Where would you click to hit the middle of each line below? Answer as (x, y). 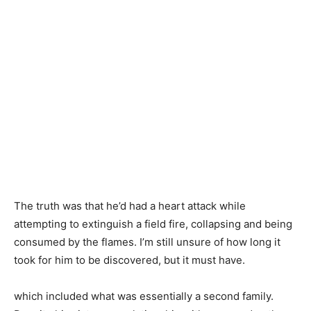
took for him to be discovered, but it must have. (129, 260)
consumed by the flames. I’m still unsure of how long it (147, 242)
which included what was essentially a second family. (144, 296)
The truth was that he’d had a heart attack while (130, 206)
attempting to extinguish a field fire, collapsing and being (153, 224)
